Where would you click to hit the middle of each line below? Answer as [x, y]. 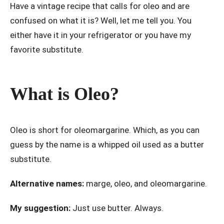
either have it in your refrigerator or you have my [100, 35]
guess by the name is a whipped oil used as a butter [107, 145]
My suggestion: [40, 208]
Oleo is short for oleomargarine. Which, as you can [105, 130]
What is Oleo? [64, 94]
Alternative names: [47, 184]
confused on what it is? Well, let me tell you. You [101, 21]
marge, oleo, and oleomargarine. [145, 184]
